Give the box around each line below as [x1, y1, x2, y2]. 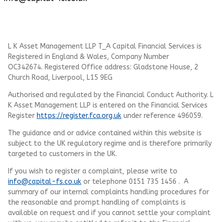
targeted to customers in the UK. [8, 149, 117, 158]
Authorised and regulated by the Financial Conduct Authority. [8, 90, 210, 99]
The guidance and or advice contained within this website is [8, 128, 202, 137]
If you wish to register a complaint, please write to [8, 166, 177, 175]
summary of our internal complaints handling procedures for [8, 187, 209, 196]
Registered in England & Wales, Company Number [8, 52, 169, 61]
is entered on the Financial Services [91, 101, 208, 110]
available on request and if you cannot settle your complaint [8, 208, 211, 217]
